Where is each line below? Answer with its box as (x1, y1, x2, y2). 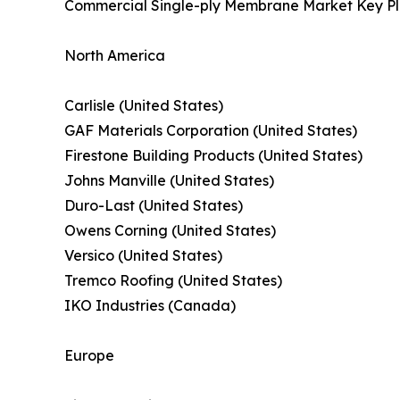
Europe (64, 346, 114, 365)
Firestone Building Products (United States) (64, 146, 362, 165)
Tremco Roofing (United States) (64, 271, 282, 290)
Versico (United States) (64, 246, 222, 265)
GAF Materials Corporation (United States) (64, 121, 357, 140)
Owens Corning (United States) (64, 221, 276, 240)
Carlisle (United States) (64, 96, 223, 115)
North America (64, 46, 165, 65)
